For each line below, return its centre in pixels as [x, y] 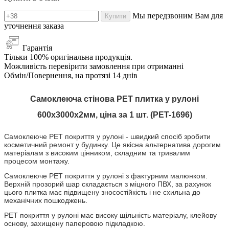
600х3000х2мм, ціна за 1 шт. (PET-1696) [114, 114]
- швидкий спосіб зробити [167, 136]
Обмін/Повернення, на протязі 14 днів [71, 75]
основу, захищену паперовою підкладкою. [75, 223]
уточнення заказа [34, 26]
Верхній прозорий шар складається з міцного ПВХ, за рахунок [108, 184]
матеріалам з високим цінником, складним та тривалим [97, 153]
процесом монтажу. [37, 161]
